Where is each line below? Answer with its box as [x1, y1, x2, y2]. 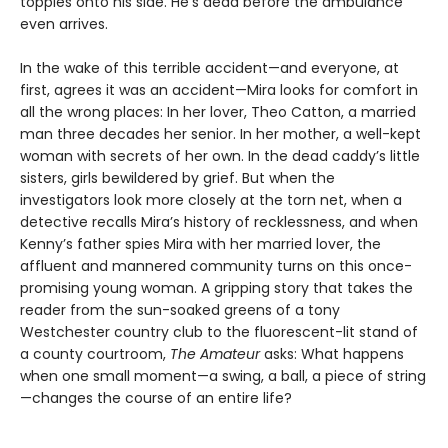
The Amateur [170, 344, 260, 365]
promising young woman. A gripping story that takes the [20, 278, 413, 299]
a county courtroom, [20, 344, 170, 365]
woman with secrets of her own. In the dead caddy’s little [20, 146, 420, 167]
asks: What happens [260, 344, 404, 365]
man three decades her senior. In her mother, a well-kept [20, 124, 421, 145]
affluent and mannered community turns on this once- [20, 256, 412, 277]
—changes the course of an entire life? [20, 388, 292, 409]
